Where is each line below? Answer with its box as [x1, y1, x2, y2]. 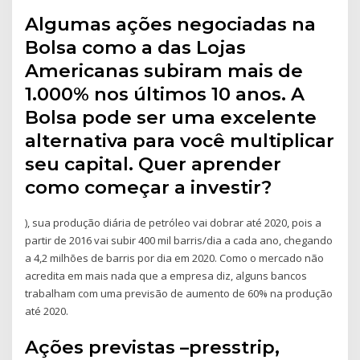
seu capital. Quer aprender [25, 152, 282, 175]
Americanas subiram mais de [25, 59, 304, 82]
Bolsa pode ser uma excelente [25, 105, 317, 129]
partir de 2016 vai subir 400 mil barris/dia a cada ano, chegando [25, 232, 333, 247]
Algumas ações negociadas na [25, 12, 317, 35]
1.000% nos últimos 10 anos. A [25, 82, 305, 105]
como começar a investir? [25, 175, 272, 198]
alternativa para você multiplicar [25, 129, 335, 152]
